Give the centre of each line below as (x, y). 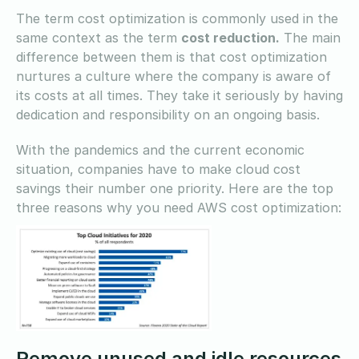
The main (310, 37)
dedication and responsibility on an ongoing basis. (170, 114)
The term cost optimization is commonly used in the (177, 18)
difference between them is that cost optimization (171, 56)
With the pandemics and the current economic (160, 149)
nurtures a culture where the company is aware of (173, 76)
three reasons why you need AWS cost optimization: (179, 207)
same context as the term (99, 37)
